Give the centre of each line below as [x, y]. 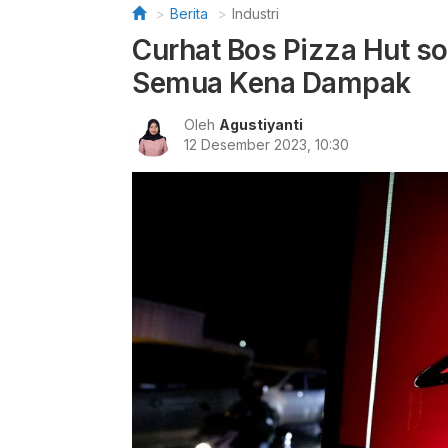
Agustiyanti [261, 124]
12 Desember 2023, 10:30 [266, 144]
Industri [255, 13]
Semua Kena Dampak [271, 83]
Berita [189, 13]
